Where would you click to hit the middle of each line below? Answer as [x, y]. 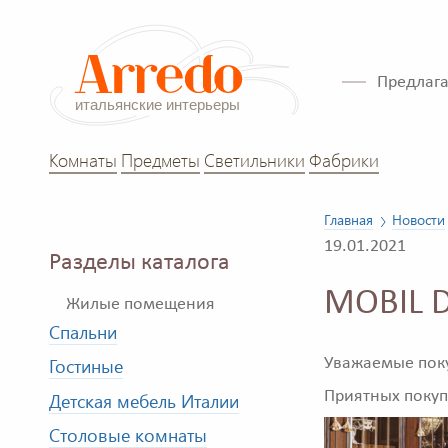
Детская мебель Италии [144, 400]
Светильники [254, 160]
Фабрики [344, 160]
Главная [348, 219]
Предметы [160, 160]
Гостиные [86, 366]
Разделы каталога [139, 262]
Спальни [83, 331]
